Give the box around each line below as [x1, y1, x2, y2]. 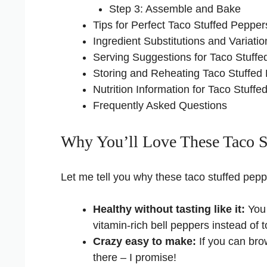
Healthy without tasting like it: [93, 203, 245, 216]
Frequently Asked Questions [93, 100, 227, 112]
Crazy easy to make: [93, 235, 196, 248]
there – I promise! [93, 252, 176, 264]
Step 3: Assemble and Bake [109, 3, 241, 15]
